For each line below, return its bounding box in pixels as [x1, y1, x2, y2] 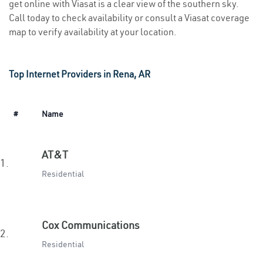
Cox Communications [42, 218, 140, 232]
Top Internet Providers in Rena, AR [9, 68, 150, 80]
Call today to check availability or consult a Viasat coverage [9, 12, 249, 23]
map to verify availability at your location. [9, 26, 177, 38]
